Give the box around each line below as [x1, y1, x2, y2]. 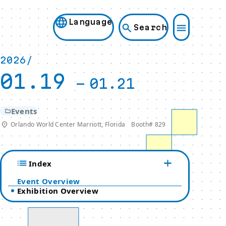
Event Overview [17, 176, 80, 186]
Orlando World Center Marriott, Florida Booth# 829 [11, 120, 166, 129]
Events [11, 106, 37, 116]
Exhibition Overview [17, 186, 99, 196]
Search [134, 22, 167, 32]
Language [68, 17, 112, 26]
